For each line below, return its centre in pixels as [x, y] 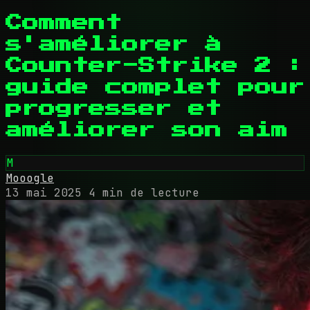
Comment [64, 22]
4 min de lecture [144, 192]
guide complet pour [155, 87]
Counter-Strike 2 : [155, 65]
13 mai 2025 [44, 192]
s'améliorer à [113, 44]
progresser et [113, 108]
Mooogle [30, 178]
